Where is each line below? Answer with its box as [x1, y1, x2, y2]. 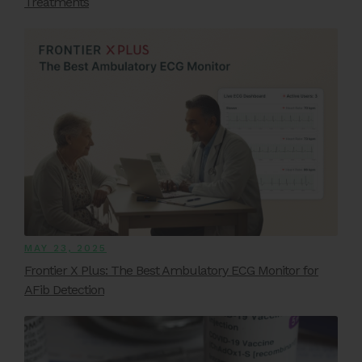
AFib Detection [24, 281, 104, 297]
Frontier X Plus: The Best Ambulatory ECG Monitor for [24, 262, 318, 278]
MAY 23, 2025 [24, 242, 107, 254]
